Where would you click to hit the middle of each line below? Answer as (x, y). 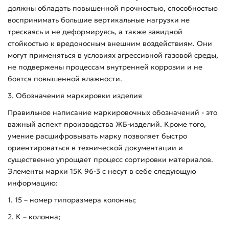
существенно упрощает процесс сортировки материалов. (110, 159)
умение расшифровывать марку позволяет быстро (97, 136)
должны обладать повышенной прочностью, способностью (113, 8)
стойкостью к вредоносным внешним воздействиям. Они (110, 43)
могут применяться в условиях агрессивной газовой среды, (113, 55)
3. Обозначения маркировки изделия (75, 96)
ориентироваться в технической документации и (95, 148)
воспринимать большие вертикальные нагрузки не (99, 20)
